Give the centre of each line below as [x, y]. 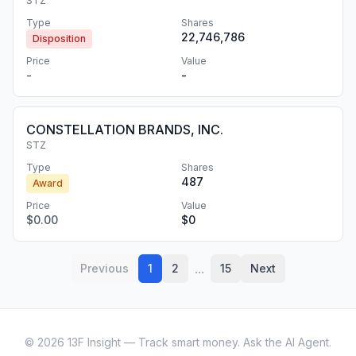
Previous [104, 268]
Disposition [59, 39]
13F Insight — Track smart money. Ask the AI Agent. [198, 342]
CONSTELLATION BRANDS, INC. [125, 130]
